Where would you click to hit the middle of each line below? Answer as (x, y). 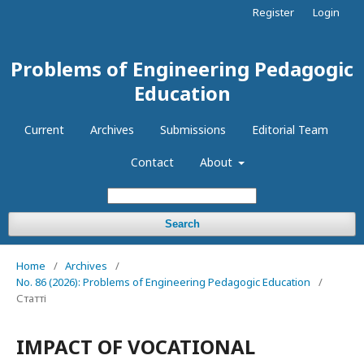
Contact (152, 162)
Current (44, 130)
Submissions (193, 130)
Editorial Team (290, 130)
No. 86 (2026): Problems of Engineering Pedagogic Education (163, 282)
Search (182, 224)
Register (273, 12)
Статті (31, 298)
